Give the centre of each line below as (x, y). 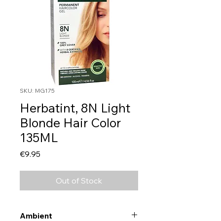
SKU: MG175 (37, 91)
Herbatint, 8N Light (75, 108)
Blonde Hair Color (70, 123)
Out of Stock (79, 181)
